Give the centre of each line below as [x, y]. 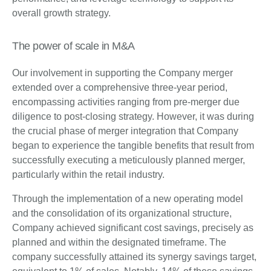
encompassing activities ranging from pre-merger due [126, 102]
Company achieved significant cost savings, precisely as [133, 228]
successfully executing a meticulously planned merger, [129, 160]
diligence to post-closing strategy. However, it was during [133, 117]
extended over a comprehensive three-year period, [120, 88]
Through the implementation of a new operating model [128, 199]
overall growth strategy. [61, 13]
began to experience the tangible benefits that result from [133, 146]
